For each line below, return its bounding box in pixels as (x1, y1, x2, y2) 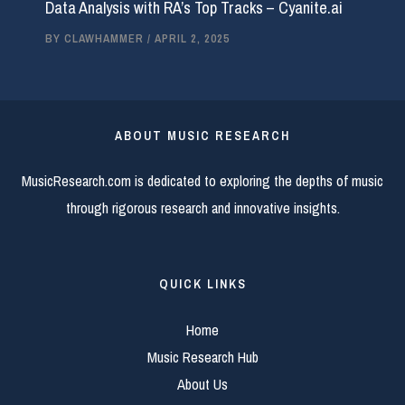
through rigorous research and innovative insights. (65, 198, 340, 219)
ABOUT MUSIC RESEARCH (115, 127, 290, 144)
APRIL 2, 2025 (154, 31, 230, 47)
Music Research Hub (146, 346, 259, 367)
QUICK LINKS (158, 276, 247, 293)
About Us (177, 373, 228, 394)
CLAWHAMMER (63, 31, 147, 47)
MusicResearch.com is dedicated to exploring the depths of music (22, 171, 383, 192)
